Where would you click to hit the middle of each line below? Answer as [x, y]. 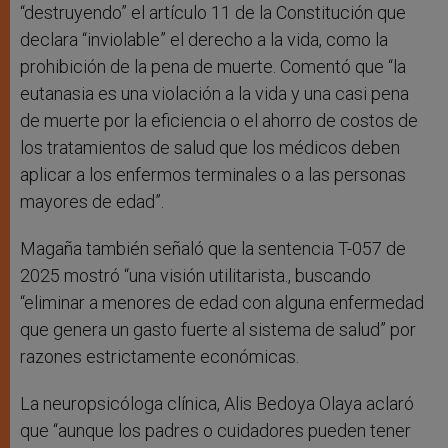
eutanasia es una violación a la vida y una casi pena [214, 94]
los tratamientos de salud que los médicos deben [210, 148]
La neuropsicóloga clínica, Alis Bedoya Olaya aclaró [217, 404]
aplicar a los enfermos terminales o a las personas [213, 175]
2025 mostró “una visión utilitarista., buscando [195, 276]
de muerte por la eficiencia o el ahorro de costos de [219, 121]
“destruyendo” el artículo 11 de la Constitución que [213, 13]
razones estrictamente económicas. [159, 357]
